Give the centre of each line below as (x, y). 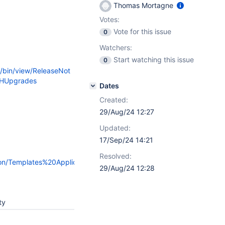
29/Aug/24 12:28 (127, 168)
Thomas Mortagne (143, 5)
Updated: (115, 128)
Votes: (109, 19)
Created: (114, 100)
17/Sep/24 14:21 (126, 140)
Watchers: (116, 47)
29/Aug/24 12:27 (127, 112)
